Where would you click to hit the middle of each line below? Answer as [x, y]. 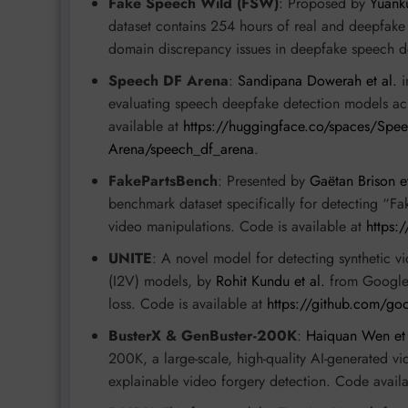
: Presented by [264, 181]
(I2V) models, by [162, 281]
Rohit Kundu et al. [270, 281]
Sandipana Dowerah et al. [317, 81]
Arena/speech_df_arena [181, 149]
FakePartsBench [163, 181]
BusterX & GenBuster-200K [203, 336]
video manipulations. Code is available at [237, 227]
